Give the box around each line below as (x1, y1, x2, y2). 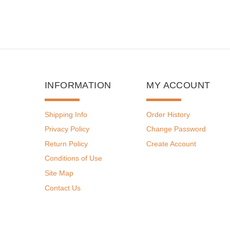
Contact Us (45, 183, 81, 192)
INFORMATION (45, 80, 111, 90)
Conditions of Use (45, 154, 102, 163)
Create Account (146, 139, 197, 148)
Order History (146, 110, 190, 119)
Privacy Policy (45, 125, 89, 133)
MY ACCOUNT (146, 80, 210, 90)
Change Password (146, 125, 206, 133)
